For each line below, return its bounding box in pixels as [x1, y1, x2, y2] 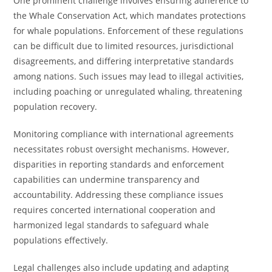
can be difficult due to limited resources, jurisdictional [13, 40, 234, 52]
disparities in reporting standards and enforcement [13, 158, 225, 170]
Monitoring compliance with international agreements [13, 128, 234, 140]
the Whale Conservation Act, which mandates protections [13, 10, 246, 21]
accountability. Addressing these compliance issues [13, 189, 224, 200]
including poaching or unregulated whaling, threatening [13, 86, 243, 97]
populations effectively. [13, 234, 109, 246]
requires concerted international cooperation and [13, 204, 216, 216]
